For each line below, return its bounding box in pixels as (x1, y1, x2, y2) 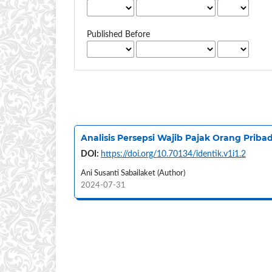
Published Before (87, 30, 151, 39)
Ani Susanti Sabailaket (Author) (81, 169, 185, 177)
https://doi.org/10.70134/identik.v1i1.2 (101, 149, 246, 158)
